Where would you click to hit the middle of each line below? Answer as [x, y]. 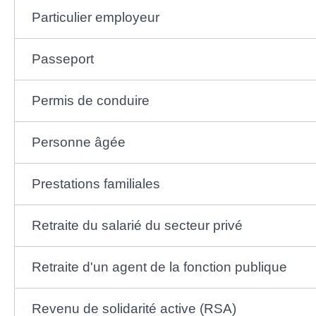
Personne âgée [78, 142]
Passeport [62, 59]
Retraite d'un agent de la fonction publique [159, 267]
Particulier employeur [95, 17]
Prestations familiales [96, 183]
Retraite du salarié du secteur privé [137, 225]
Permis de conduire [90, 100]
